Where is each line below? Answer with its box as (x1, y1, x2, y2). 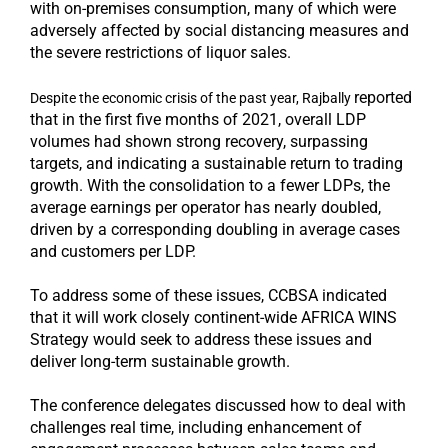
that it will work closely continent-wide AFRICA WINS (30, 308, 397, 328)
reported (354, 87, 412, 107)
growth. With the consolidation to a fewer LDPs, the (30, 175, 390, 195)
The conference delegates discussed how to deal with (30, 396, 406, 416)
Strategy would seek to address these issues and (30, 330, 372, 350)
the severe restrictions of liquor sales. (30, 43, 291, 63)
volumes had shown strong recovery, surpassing (30, 131, 368, 151)
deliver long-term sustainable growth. (30, 352, 290, 372)
